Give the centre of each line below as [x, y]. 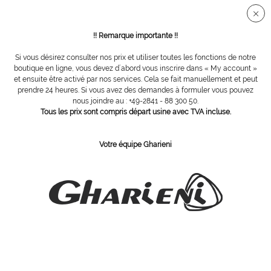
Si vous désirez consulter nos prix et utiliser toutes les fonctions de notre [135, 57]
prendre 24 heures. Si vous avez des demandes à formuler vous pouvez [135, 90]
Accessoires [31, 61]
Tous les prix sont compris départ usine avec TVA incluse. [135, 112]
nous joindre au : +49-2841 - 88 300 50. [135, 101]
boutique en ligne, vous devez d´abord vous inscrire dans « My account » [135, 68]
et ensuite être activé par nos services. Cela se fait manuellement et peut [135, 79]
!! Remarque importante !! [135, 36]
